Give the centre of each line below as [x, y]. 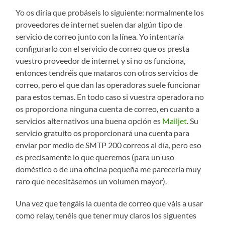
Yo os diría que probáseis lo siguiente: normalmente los [110, 13]
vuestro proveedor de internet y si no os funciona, [101, 61]
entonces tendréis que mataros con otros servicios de [107, 73]
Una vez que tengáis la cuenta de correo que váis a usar [109, 203]
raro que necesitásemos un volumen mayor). [91, 181]
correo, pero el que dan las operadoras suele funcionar [108, 85]
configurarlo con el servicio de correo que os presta [103, 49]
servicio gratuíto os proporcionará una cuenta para [103, 133]
